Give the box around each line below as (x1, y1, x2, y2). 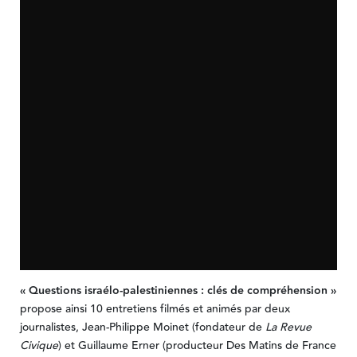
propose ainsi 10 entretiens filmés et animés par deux (19, 300, 290, 319)
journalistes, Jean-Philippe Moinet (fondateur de (19, 319, 265, 337)
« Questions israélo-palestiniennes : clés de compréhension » (19, 282, 336, 300)
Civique (19, 337, 58, 355)
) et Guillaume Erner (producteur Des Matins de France (57, 337, 336, 355)
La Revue (265, 319, 312, 337)
